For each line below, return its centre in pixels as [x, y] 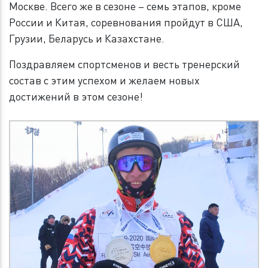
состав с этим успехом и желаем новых [104, 80]
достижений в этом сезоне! [76, 97]
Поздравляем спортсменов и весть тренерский [124, 64]
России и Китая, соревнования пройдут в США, [126, 22]
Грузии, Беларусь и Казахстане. [87, 39]
